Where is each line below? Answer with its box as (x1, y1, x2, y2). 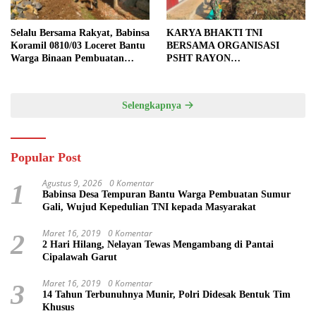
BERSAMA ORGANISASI (166, 39, 279, 51)
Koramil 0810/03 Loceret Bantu (11, 39, 145, 51)
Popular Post (11, 150, 81, 164)
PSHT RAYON (166, 52, 231, 63)
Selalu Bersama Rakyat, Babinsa (11, 27, 150, 38)
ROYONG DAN (166, 90, 235, 102)
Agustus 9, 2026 (42, 176, 102, 189)
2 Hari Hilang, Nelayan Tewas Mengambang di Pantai (42, 238, 274, 250)
